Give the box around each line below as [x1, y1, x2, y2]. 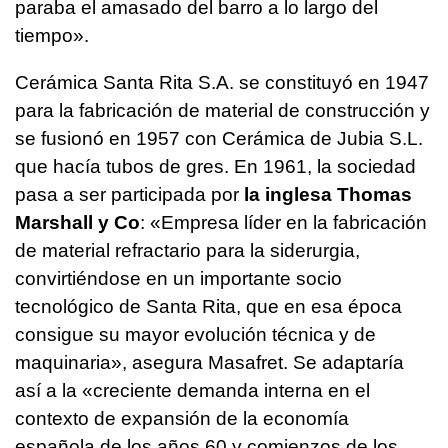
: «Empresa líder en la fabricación [140, 212, 427, 234]
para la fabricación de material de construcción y [15, 100, 430, 122]
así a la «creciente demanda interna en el [15, 380, 370, 402]
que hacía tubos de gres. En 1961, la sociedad [15, 156, 416, 178]
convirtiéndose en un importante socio [15, 268, 342, 290]
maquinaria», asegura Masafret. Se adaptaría [15, 352, 404, 374]
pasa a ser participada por [15, 184, 239, 206]
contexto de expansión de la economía [15, 408, 349, 430]
